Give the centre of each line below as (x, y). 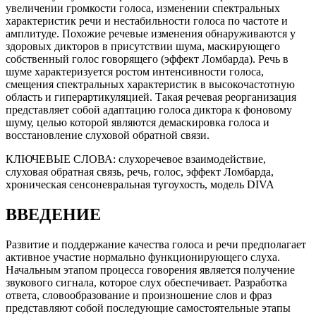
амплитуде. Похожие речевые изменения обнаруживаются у (151, 34)
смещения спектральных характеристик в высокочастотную (150, 85)
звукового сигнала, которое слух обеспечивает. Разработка (146, 283)
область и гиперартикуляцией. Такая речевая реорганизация (151, 97)
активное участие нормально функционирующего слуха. (143, 257)
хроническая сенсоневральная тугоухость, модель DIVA (140, 185)
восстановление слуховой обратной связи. (108, 135)
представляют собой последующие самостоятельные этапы (148, 308)
